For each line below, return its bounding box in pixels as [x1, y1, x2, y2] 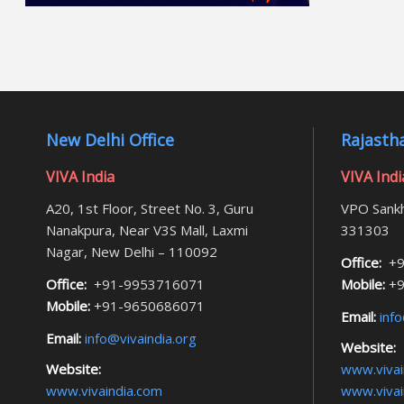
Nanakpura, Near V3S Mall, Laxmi [46, 221, 248, 240]
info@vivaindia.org [81, 329, 197, 348]
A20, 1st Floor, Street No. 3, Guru [46, 199, 253, 218]
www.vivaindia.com [46, 381, 162, 400]
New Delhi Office [46, 129, 174, 151]
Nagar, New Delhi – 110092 [46, 243, 217, 262]
